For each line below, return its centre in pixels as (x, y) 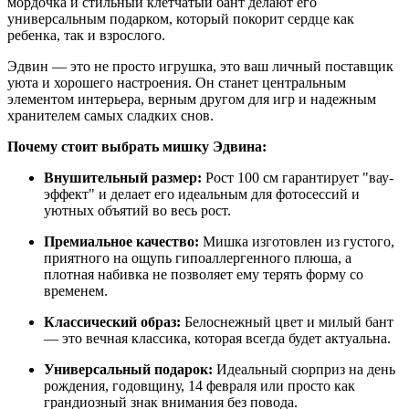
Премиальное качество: (121, 242)
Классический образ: (112, 322)
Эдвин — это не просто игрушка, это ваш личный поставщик (200, 67)
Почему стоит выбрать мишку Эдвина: (137, 147)
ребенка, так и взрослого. (86, 36)
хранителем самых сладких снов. (110, 116)
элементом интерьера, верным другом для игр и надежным (192, 100)
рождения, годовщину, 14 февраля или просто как (199, 386)
